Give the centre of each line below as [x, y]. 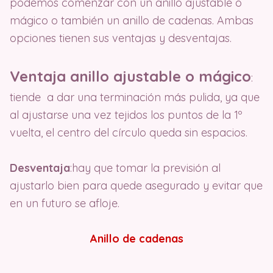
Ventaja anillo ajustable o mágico [130, 76]
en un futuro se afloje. [66, 204]
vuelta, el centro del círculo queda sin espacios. [130, 133]
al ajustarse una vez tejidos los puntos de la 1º [126, 115]
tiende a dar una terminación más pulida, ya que [135, 97]
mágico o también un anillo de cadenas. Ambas [132, 21]
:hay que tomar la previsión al [145, 168]
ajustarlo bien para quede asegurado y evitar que [136, 186]
